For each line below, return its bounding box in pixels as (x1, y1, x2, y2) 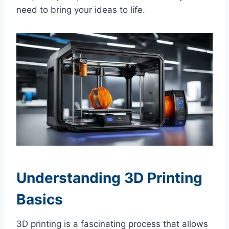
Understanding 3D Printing (16, 169, 202, 187)
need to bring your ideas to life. (16, 5, 145, 15)
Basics (16, 190, 63, 208)
